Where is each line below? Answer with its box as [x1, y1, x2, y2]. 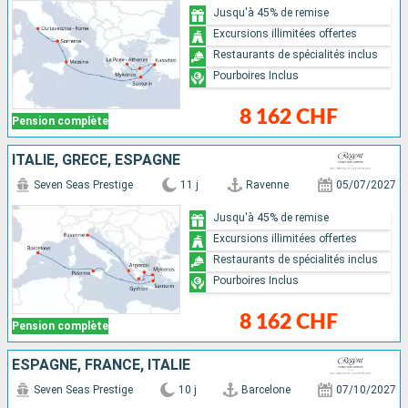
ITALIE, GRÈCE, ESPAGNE [12, 151, 180, 169]
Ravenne [246, 178, 289, 192]
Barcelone [241, 383, 291, 397]
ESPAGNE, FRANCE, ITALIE [12, 356, 190, 374]
